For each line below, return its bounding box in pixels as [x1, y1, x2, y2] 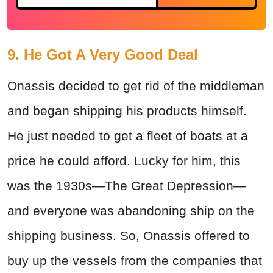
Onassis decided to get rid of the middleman [7, 79, 264, 93]
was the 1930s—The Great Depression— [7, 179, 246, 193]
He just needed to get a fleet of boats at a [7, 129, 248, 143]
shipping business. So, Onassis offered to [7, 229, 250, 243]
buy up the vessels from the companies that [7, 253, 262, 268]
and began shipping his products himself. [7, 104, 247, 118]
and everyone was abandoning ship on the [7, 204, 255, 218]
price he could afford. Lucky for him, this [7, 154, 241, 168]
